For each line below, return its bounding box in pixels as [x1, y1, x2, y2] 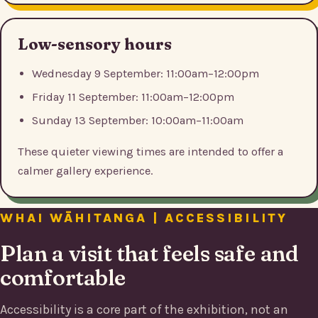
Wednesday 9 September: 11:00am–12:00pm [32, 67, 259, 81]
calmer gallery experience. [18, 163, 153, 177]
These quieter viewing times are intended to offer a [18, 144, 283, 158]
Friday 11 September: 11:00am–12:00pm [32, 90, 234, 104]
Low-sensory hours [18, 33, 172, 54]
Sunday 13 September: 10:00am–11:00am [32, 114, 243, 128]
